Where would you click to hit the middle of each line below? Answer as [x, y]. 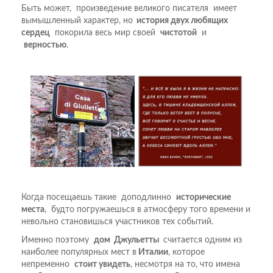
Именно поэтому [58, 240]
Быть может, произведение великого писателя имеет [129, 8]
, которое [186, 252]
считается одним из [201, 240]
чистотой [179, 33]
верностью [45, 45]
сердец [36, 33]
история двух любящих [180, 20]
